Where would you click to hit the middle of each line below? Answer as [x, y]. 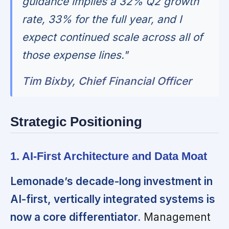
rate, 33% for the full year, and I [102, 19]
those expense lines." [75, 55]
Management [176, 217]
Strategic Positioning [76, 121]
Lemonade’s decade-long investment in [111, 181]
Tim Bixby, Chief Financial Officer [107, 81]
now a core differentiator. [75, 217]
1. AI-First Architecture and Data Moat [109, 156]
